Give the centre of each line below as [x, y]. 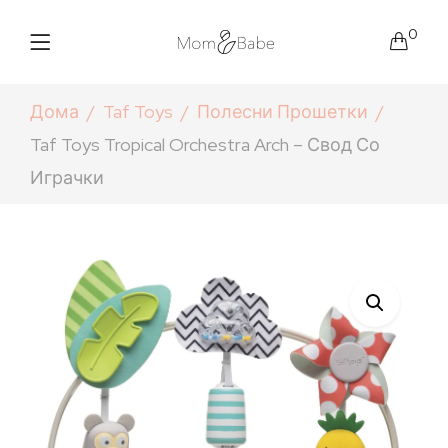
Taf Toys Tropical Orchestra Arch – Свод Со [205, 144]
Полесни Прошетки [282, 111]
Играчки [67, 177]
